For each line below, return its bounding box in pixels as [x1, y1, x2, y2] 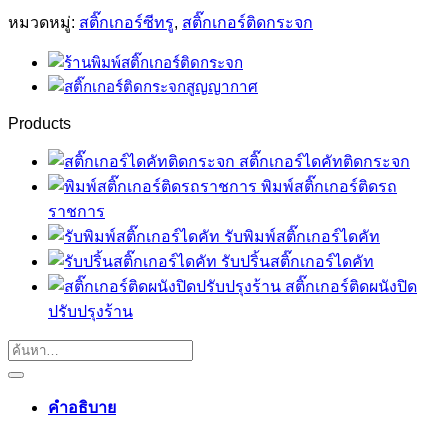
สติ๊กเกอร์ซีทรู [79, 13, 174, 31]
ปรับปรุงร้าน [48, 302, 133, 320]
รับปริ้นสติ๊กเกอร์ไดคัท [221, 252, 374, 270]
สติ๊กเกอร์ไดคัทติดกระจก [239, 152, 410, 170]
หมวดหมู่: [8, 13, 79, 31]
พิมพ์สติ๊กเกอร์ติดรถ [261, 177, 397, 195]
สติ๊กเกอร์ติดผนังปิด [285, 277, 417, 295]
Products [8, 114, 71, 132]
